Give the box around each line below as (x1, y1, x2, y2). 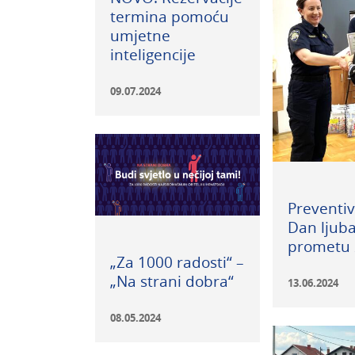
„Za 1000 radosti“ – (109, 251, 244, 272)
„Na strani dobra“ (109, 270, 234, 291)
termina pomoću (109, 6, 229, 27)
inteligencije (109, 44, 196, 65)
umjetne (109, 25, 170, 46)
